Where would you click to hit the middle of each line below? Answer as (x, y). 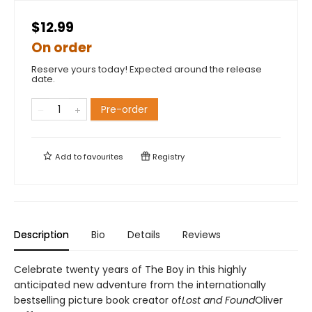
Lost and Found (218, 300)
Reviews (202, 234)
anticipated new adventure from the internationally (140, 284)
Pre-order (124, 109)
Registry (167, 156)
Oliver (269, 300)
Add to (68, 156)
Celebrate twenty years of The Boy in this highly (130, 269)
